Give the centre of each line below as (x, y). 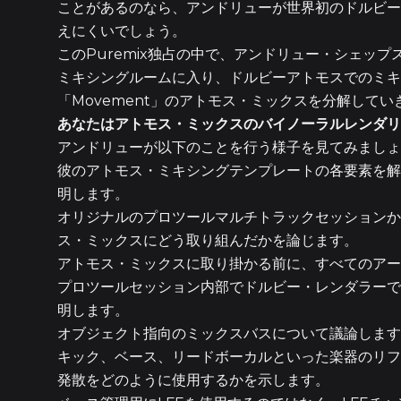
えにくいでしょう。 (122, 31)
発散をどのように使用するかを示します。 (193, 380)
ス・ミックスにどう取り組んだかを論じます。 (208, 240)
